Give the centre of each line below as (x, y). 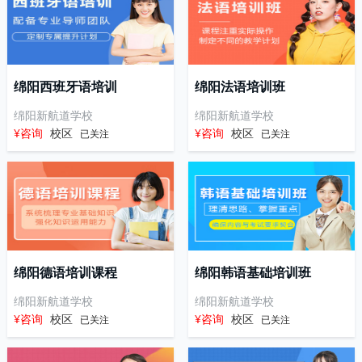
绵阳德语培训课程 (65, 272)
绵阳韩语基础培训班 (253, 272)
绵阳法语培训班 (240, 86)
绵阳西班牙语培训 (65, 86)
